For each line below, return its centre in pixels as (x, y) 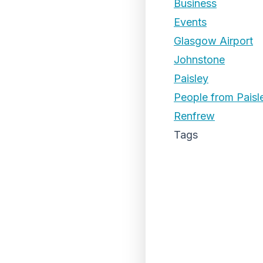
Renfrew (194, 116)
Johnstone (199, 60)
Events (190, 22)
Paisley (191, 78)
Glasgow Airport (213, 41)
